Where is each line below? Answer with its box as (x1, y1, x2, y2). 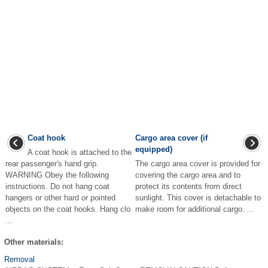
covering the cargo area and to (135, 170, 240, 180)
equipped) (135, 145, 172, 154)
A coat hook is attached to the (28, 148, 132, 157)
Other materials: (4, 237, 63, 247)
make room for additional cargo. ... (135, 205, 254, 214)
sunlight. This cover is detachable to (135, 193, 261, 203)
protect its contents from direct (135, 182, 242, 191)
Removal (4, 255, 35, 264)
